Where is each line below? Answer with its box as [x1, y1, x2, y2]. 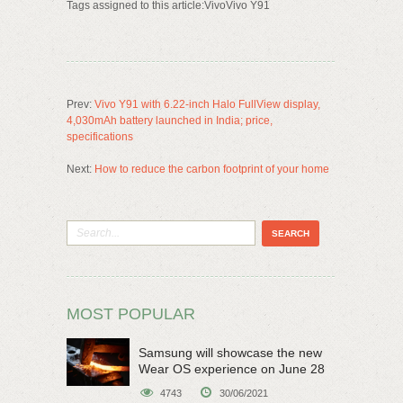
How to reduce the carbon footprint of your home [94, 163, 329, 175]
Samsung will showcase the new [139, 345, 322, 360]
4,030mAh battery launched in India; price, [67, 114, 273, 127]
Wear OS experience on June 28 [139, 362, 325, 376]
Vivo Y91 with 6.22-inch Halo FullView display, [94, 98, 320, 111]
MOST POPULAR [67, 305, 195, 323]
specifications [67, 130, 133, 143]
